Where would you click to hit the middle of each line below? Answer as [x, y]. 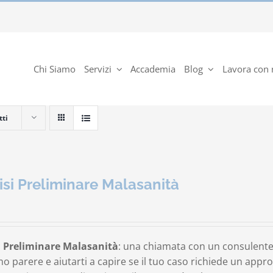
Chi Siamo [55, 69]
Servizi [98, 69]
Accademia [153, 69]
